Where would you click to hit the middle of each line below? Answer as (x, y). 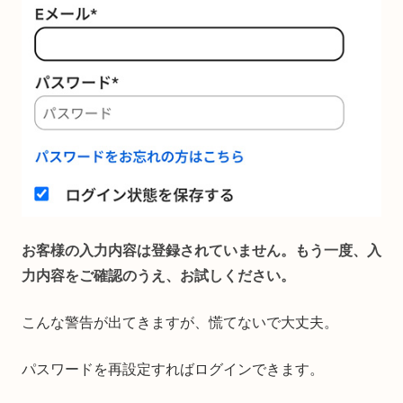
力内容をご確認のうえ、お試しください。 (158, 275)
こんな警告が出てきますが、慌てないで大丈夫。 (180, 322)
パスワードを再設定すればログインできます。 (173, 369)
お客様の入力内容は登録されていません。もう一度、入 (201, 250)
